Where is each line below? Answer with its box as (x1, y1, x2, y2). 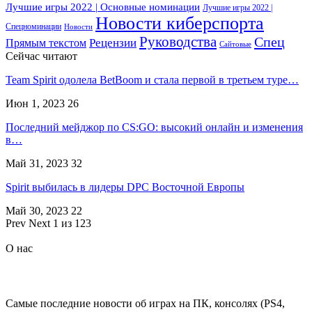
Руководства (139, 34, 217, 50)
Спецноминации (6, 22, 61, 32)
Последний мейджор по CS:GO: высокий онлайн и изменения (6, 121, 303, 134)
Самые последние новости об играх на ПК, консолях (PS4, (6, 297, 285, 309)
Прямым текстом (6, 36, 86, 50)
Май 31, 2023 (6, 157, 68, 170)
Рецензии (89, 36, 136, 50)
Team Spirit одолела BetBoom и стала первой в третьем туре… (6, 74, 299, 86)
